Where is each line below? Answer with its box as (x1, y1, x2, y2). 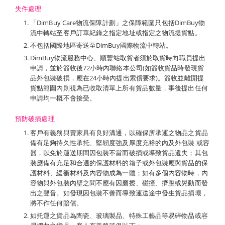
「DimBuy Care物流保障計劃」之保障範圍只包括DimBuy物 (30, 18, 205, 27)
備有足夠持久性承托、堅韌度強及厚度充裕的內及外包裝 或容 (30, 138, 209, 147)
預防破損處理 (15, 115, 55, 123)
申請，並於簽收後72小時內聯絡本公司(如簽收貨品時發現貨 (30, 63, 204, 72)
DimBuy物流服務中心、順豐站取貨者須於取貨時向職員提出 (30, 53, 205, 62)
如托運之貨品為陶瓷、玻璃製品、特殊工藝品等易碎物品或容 (30, 211, 208, 220)
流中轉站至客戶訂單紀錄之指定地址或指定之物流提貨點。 (30, 28, 201, 37)
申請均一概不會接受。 (30, 93, 96, 102)
